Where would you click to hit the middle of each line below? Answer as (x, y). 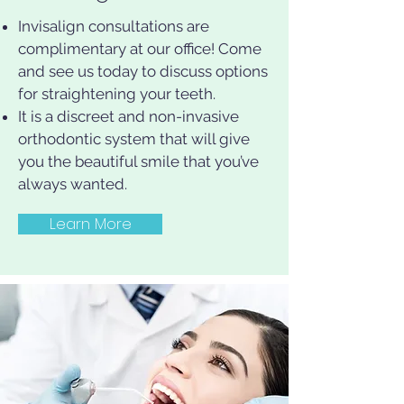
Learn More (90, 224)
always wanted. (73, 184)
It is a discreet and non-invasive (129, 116)
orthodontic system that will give (134, 139)
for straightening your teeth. (117, 94)
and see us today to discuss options (143, 71)
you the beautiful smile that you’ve (138, 161)
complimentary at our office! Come (140, 49)
